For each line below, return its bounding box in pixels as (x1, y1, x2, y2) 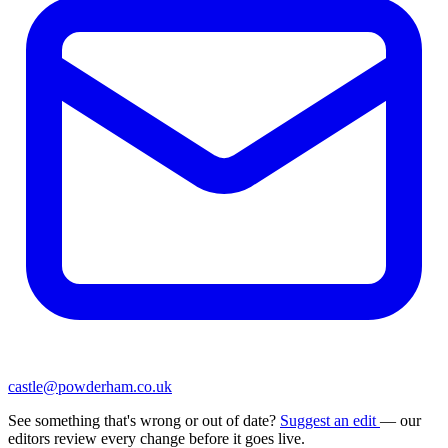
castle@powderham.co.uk (8, 378, 172, 396)
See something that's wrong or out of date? (8, 412, 280, 430)
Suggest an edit (280, 412, 380, 430)
